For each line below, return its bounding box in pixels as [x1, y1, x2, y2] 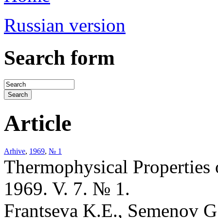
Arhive [4, 146, 25, 155]
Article [4, 110, 72, 136]
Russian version [4, 15, 126, 36]
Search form [4, 46, 115, 69]
